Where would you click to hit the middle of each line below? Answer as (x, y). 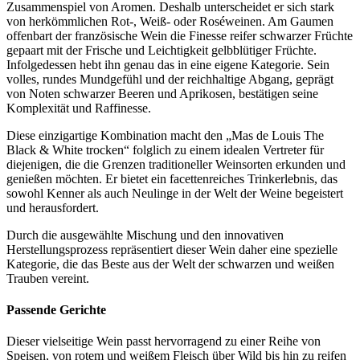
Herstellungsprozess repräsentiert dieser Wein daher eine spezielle (172, 249)
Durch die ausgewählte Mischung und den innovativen (145, 235)
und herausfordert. (53, 207)
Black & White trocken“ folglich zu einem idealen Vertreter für (165, 149)
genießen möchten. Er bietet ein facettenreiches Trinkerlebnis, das (172, 178)
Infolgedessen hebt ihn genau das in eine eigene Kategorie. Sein (168, 64)
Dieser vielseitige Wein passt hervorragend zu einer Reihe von (164, 342)
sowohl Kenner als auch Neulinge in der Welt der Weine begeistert (175, 193)
